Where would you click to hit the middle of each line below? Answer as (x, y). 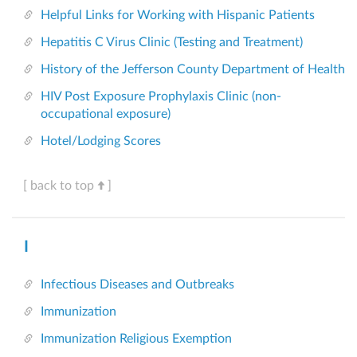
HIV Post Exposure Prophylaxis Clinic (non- (161, 97)
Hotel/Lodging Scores (101, 141)
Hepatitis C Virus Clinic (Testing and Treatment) (172, 43)
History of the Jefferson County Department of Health (193, 70)
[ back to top (59, 186)
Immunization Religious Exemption (136, 339)
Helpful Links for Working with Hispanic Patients (178, 16)
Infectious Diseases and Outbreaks (137, 285)
